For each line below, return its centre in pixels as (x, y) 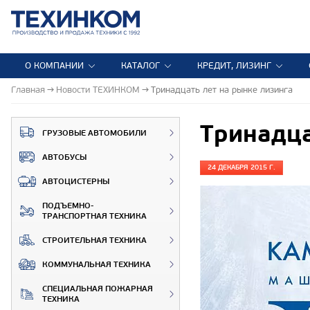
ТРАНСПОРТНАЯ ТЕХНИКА (94, 216)
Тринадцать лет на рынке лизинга (222, 90)
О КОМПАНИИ (54, 66)
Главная (28, 90)
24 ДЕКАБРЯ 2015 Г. (241, 167)
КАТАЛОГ (140, 66)
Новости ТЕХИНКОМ (98, 90)
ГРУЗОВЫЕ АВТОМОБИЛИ (94, 133)
